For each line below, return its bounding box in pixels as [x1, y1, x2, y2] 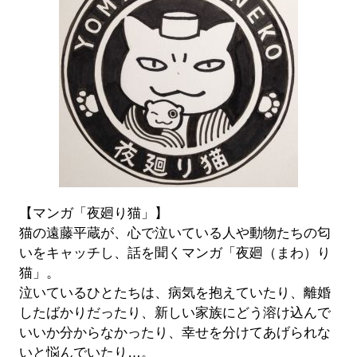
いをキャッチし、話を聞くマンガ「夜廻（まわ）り [18, 245, 331, 261]
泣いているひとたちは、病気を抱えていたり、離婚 [18, 285, 331, 301]
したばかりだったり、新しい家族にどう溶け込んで [18, 305, 331, 321]
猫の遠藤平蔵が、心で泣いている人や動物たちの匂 [18, 226, 331, 241]
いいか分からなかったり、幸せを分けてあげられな [18, 325, 331, 341]
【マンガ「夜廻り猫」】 [18, 206, 168, 222]
